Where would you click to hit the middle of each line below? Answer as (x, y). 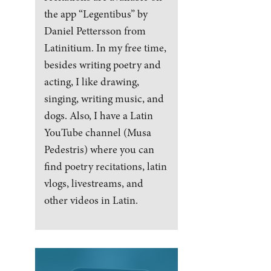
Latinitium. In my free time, (105, 47)
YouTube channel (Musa (97, 132)
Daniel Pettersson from (95, 31)
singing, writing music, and (104, 98)
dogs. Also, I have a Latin (98, 115)
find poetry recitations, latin (105, 166)
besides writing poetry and (102, 64)
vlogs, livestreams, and (93, 183)
